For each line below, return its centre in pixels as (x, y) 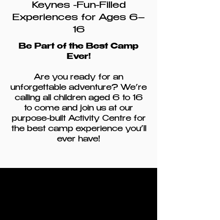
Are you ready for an (79, 78)
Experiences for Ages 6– (79, 18)
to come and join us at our (79, 109)
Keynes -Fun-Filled (79, 6)
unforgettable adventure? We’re (79, 88)
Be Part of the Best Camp (79, 47)
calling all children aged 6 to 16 (79, 98)
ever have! (79, 140)
